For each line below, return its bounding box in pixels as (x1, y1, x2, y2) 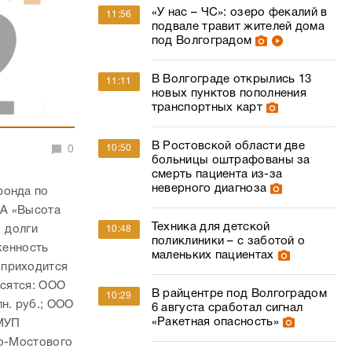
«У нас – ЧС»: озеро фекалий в (151, 7, 328, 18)
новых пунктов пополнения (151, 88, 307, 99)
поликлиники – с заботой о (151, 236, 306, 247)
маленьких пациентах (151, 250, 274, 261)
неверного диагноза (151, 183, 267, 194)
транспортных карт (151, 102, 262, 113)
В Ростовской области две (151, 141, 306, 152)
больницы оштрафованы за (151, 155, 310, 166)
